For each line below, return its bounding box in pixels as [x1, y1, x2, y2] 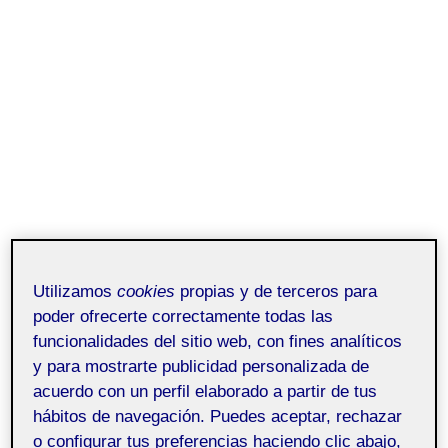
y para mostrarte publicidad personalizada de [33, 356, 370, 376]
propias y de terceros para [175, 281, 378, 301]
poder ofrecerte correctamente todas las [33, 306, 334, 326]
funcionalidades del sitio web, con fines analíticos [33, 331, 403, 351]
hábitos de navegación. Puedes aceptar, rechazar [33, 406, 403, 426]
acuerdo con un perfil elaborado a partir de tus [33, 381, 378, 401]
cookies [117, 281, 176, 301]
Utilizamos [33, 281, 118, 301]
